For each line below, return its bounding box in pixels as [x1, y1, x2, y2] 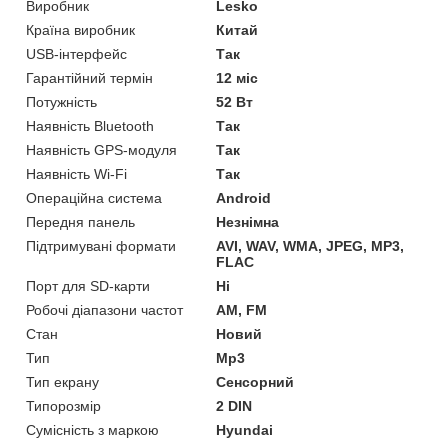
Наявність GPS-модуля [26, 142, 177, 159]
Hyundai [216, 422, 274, 439]
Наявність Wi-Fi [26, 166, 127, 183]
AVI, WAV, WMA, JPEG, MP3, [216, 238, 405, 255]
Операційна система [26, 190, 162, 207]
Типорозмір [26, 398, 101, 415]
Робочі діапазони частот [26, 302, 183, 319]
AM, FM [216, 302, 268, 319]
